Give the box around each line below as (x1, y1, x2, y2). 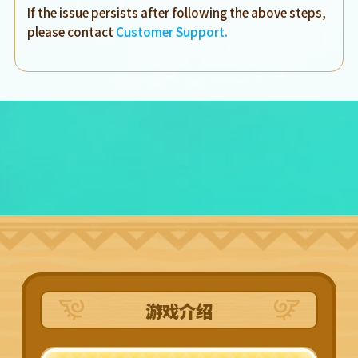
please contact (27, 22, 117, 40)
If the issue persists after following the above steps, (27, 2, 327, 21)
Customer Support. (116, 22, 229, 40)
